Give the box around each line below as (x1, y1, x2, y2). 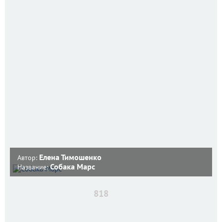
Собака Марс (50, 161, 95, 171)
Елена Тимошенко (39, 152, 102, 162)
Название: (17, 162, 50, 171)
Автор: (17, 153, 39, 162)
